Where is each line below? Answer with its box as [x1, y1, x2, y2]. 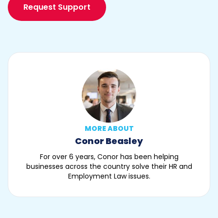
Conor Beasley [75, 134, 143, 147]
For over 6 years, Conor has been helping [39, 151, 179, 162]
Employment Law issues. [68, 171, 150, 181]
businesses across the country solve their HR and [26, 161, 192, 171]
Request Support [23, 1, 91, 13]
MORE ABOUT [84, 123, 134, 133]
